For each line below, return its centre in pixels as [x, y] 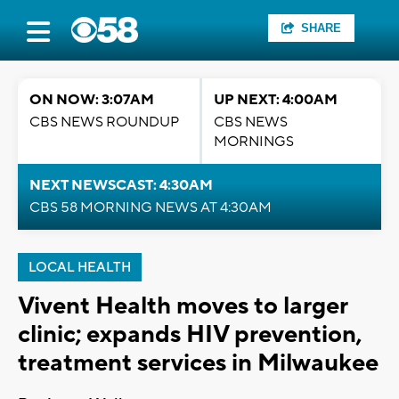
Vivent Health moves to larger [183, 306]
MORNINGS [254, 142]
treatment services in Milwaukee [198, 363]
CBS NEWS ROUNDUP [104, 122]
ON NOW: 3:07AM [92, 100]
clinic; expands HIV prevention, [190, 334]
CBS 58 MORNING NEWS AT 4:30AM [151, 208]
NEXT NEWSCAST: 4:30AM [121, 185]
